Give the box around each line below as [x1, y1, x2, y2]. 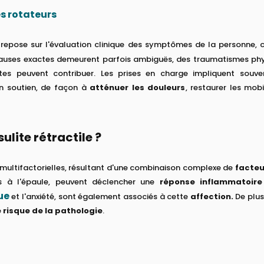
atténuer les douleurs [90, 81, 186, 93]
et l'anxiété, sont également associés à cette [9, 190, 190, 202]
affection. [190, 190, 233, 202]
